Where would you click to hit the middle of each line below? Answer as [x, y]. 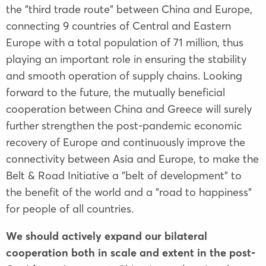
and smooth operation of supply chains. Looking [124, 75]
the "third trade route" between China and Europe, [129, 9]
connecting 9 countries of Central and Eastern [118, 26]
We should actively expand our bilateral [107, 236]
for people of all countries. [70, 208]
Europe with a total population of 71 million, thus [125, 42]
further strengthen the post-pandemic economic [124, 125]
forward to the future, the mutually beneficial [115, 92]
